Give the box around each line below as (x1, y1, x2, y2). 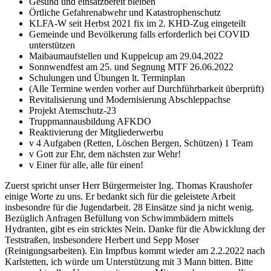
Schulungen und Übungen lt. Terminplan (29, 72, 185, 83)
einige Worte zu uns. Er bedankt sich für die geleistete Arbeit (5, 191, 235, 201)
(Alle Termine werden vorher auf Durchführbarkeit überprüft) (29, 83, 264, 94)
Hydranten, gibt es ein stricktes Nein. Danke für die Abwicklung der (5, 223, 265, 234)
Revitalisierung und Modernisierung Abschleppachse (29, 94, 230, 105)
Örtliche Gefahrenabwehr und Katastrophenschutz (29, 7, 221, 18)
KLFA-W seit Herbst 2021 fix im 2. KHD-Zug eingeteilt (29, 18, 246, 28)
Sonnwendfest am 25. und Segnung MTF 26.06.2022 (29, 61, 233, 72)
